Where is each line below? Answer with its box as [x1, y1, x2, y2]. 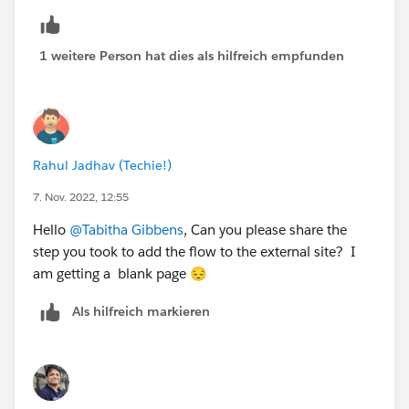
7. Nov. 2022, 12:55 [33, 188, 129, 204]
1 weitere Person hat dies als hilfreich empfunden [39, 47, 344, 64]
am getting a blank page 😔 [33, 264, 207, 282]
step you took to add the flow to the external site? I [33, 242, 355, 260]
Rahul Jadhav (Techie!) [33, 156, 172, 173]
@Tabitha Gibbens [69, 220, 184, 238]
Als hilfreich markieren [72, 302, 210, 320]
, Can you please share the [184, 220, 347, 238]
